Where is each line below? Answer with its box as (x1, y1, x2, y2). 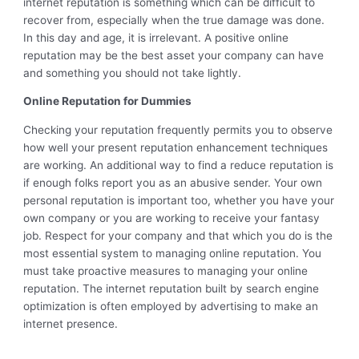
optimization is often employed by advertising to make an (23, 300, 319, 313)
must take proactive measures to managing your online (23, 264, 309, 278)
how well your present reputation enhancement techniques (23, 141, 329, 155)
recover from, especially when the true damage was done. (23, 13, 325, 26)
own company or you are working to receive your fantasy (23, 212, 321, 225)
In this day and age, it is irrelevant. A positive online (23, 30, 289, 44)
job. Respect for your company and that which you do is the (23, 229, 333, 243)
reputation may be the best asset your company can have (23, 48, 325, 62)
